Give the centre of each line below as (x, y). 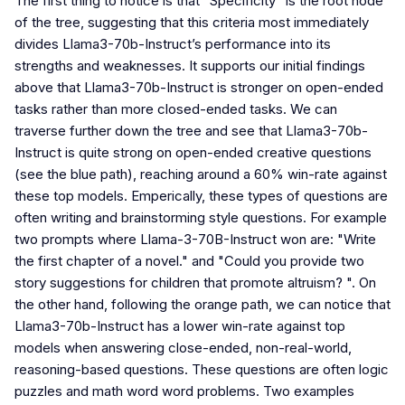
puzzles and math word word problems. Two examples (184, 391)
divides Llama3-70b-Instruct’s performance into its (173, 44)
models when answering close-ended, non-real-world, (183, 348)
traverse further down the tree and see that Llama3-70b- (191, 131)
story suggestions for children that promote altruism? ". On (195, 283)
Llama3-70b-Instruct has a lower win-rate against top (180, 326)
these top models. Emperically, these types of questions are (201, 196)
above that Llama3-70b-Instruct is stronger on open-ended (199, 88)
